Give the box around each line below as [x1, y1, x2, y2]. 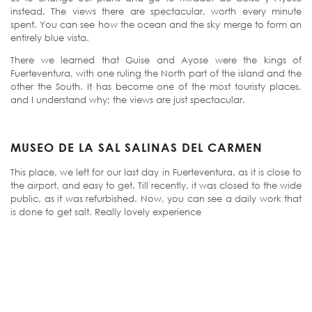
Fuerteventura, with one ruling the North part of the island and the [10, 67, 302, 79]
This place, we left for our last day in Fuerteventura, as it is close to [10, 166, 302, 178]
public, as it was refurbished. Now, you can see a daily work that [10, 193, 302, 205]
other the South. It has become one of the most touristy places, [10, 80, 302, 92]
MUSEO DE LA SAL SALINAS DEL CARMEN [10, 140, 263, 155]
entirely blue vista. [10, 31, 89, 43]
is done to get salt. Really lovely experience [10, 206, 201, 218]
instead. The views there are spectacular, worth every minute [10, 5, 302, 17]
